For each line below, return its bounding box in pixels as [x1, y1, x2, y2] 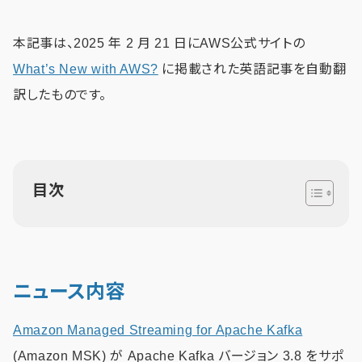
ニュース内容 [13, 280, 124, 302]
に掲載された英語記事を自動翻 [158, 61, 347, 76]
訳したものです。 [13, 87, 107, 102]
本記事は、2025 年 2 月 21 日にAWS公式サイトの [13, 36, 305, 50]
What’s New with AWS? [13, 61, 158, 76]
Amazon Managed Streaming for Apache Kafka [13, 322, 303, 337]
